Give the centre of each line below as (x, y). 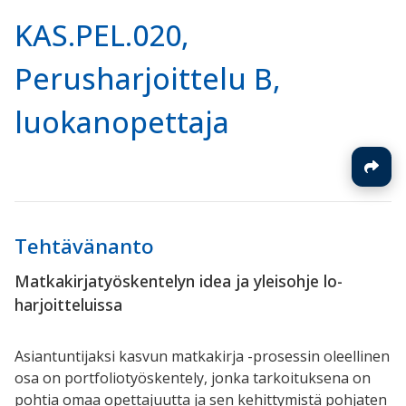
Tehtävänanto (84, 246)
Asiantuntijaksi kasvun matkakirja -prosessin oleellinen (202, 357)
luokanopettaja (122, 121)
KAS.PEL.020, (101, 34)
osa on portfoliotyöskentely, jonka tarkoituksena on (193, 378)
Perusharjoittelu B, (147, 78)
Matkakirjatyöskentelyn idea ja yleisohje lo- (179, 281)
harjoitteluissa (68, 305)
